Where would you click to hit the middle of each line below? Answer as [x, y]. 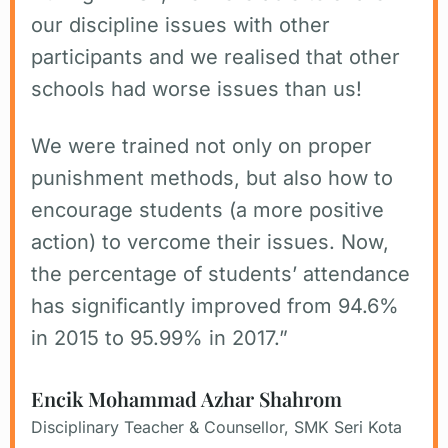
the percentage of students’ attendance [220, 273]
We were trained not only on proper [201, 145]
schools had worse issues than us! [196, 88]
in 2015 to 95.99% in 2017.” [159, 337]
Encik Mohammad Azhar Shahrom [186, 398]
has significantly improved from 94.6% [215, 305]
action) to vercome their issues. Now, [210, 241]
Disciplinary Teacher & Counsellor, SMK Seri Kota [216, 426]
